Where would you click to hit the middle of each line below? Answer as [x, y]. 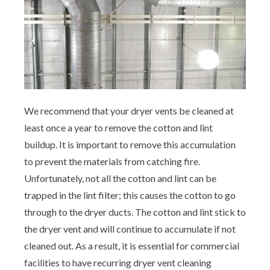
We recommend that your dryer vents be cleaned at [129, 110]
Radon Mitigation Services [90, 84]
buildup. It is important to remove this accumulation [130, 144]
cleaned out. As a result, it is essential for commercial [132, 245]
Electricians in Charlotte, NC [94, 187]
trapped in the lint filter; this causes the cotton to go [130, 195]
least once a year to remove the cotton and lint [118, 127]
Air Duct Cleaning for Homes [95, 118]
